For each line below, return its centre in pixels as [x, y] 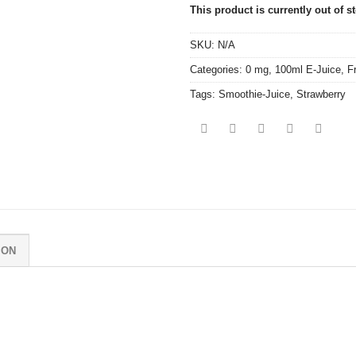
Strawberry [321, 95]
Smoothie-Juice [254, 95]
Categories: [218, 70]
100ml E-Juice [308, 70]
